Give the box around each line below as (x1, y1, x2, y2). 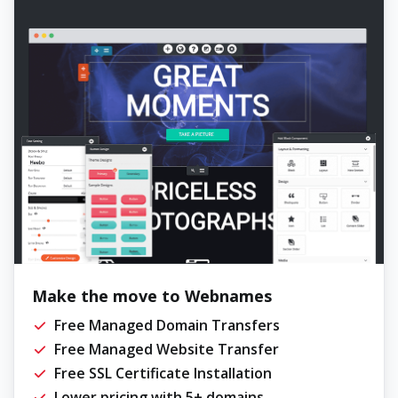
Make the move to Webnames (32, 284, 272, 306)
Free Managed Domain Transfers (54, 314, 280, 335)
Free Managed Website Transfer (54, 338, 279, 359)
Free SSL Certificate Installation (54, 362, 272, 383)
